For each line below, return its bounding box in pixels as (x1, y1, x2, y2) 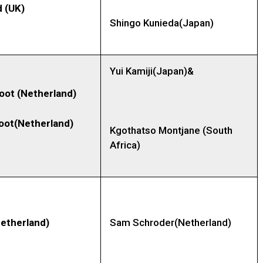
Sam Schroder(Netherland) (110, 217, 231, 229)
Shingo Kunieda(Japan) (110, 17, 214, 29)
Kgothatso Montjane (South (110, 124, 232, 137)
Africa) (110, 139, 140, 151)
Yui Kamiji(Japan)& (110, 65, 194, 77)
